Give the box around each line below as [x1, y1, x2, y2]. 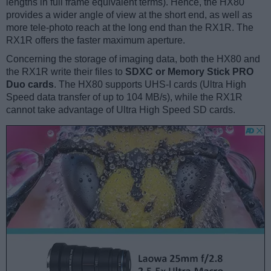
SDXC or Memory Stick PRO [125, 66, 253, 77]
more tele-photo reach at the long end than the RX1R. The [6, 22, 253, 33]
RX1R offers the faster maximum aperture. [6, 34, 185, 45]
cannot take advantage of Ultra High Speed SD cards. [6, 104, 235, 115]
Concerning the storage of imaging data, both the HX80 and [6, 53, 260, 64]
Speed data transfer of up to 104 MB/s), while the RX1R [6, 91, 243, 102]
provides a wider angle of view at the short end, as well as [6, 9, 252, 20]
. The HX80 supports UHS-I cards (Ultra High [54, 79, 246, 90]
